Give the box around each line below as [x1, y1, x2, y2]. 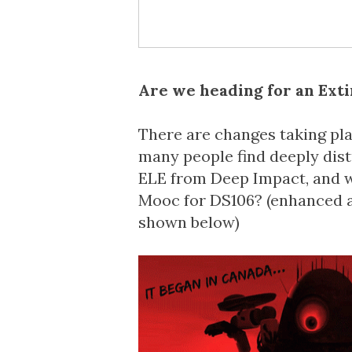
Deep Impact [210, 168, 306, 188]
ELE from [137, 168, 211, 188]
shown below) [137, 212, 240, 232]
